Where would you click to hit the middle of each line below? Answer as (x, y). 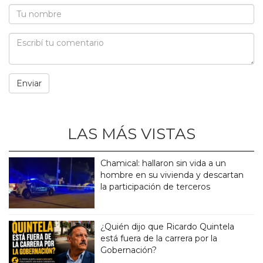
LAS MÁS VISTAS (131, 134)
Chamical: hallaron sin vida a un (163, 163)
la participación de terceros (156, 187)
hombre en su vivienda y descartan (172, 175)
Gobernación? (129, 250)
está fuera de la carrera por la (159, 239)
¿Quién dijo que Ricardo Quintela (168, 227)
